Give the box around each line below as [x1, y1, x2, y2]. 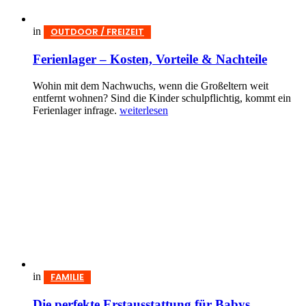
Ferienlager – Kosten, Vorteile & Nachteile [33, 51, 267, 66]
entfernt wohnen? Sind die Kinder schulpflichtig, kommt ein [33, 92, 291, 104]
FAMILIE [51, 270, 84, 283]
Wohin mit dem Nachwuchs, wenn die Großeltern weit [33, 79, 268, 92]
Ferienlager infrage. [33, 104, 120, 116]
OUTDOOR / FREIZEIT [51, 25, 144, 39]
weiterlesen [120, 104, 168, 116]
